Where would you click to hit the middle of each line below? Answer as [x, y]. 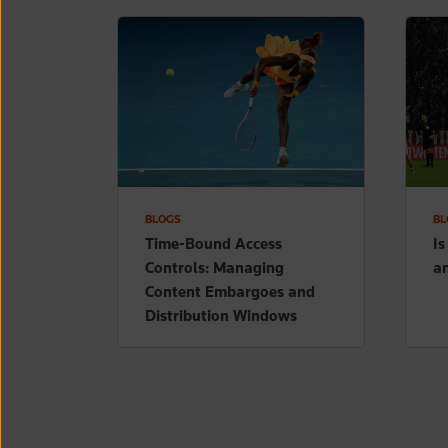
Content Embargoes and [230, 291]
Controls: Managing [214, 267]
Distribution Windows [221, 315]
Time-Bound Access [213, 243]
